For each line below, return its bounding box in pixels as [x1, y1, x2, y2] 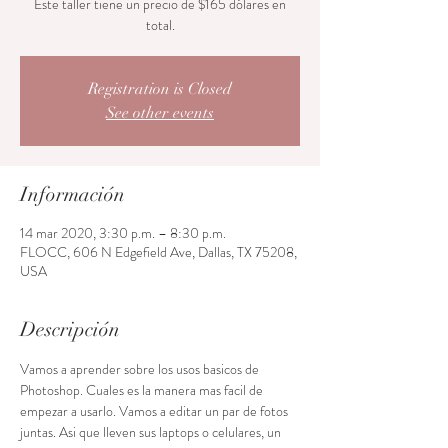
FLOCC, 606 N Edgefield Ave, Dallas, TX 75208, [20, 242, 297, 262]
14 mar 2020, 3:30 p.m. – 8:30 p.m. [20, 223, 226, 243]
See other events [106, 103, 214, 123]
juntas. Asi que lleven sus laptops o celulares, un [20, 422, 284, 442]
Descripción [20, 317, 120, 342]
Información [20, 182, 125, 207]
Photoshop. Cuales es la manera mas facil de [20, 380, 266, 400]
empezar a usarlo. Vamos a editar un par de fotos [20, 401, 291, 421]
